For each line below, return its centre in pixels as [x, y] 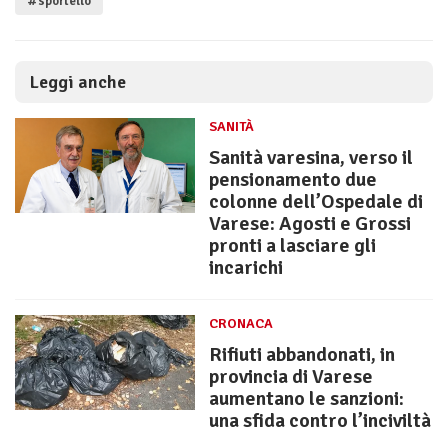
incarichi [246, 268]
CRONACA [241, 324]
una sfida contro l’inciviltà [320, 421]
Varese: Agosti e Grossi [310, 224]
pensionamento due [293, 180]
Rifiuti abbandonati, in [302, 355]
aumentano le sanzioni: [306, 399]
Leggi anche [78, 82]
